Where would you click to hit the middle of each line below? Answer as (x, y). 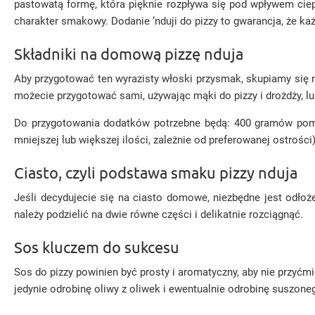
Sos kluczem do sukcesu (97, 247)
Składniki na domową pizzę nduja (129, 53)
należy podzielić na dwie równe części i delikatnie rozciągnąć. (159, 214)
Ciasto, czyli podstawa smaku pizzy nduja (156, 172)
